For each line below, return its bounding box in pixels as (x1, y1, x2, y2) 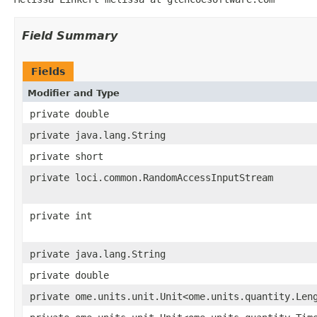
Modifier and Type (28, 87, 120, 98)
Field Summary (22, 28, 117, 42)
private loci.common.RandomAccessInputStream (30, 171, 273, 183)
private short (30, 150, 103, 162)
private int (30, 209, 92, 221)
